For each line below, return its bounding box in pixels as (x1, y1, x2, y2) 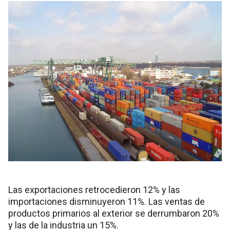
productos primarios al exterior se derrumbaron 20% (8, 208, 219, 219)
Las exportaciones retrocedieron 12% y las (8, 184, 180, 196)
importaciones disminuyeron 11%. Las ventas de (8, 196, 205, 207)
